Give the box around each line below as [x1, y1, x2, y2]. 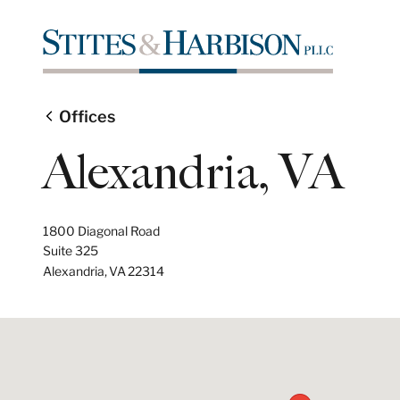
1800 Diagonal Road [43, 222, 160, 238]
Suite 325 [43, 242, 98, 258]
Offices [55, 107, 115, 126]
